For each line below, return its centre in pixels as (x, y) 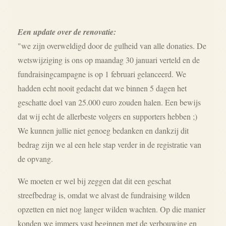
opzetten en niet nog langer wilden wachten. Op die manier (111, 209)
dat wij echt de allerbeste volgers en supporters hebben (105, 116)
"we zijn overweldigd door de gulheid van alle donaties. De (112, 46)
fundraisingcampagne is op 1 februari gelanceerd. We (102, 74)
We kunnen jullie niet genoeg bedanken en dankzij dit (103, 130)
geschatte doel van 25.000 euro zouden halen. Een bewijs (109, 102)
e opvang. (37, 159)
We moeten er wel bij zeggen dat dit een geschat (94, 181)
